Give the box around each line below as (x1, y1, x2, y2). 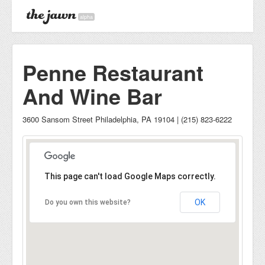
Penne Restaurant (22, 57, 203, 88)
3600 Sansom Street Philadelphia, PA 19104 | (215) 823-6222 (22, 114, 232, 125)
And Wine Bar (22, 80, 162, 111)
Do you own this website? (45, 198, 131, 206)
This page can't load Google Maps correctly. (44, 172, 216, 181)
